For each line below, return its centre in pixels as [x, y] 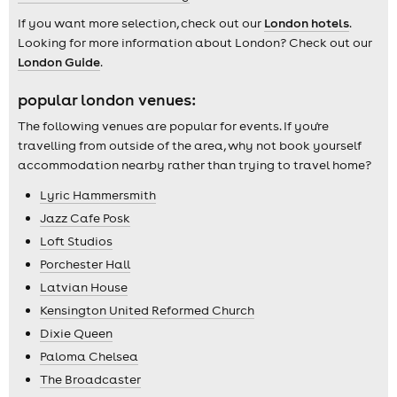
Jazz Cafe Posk [85, 218]
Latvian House [84, 287]
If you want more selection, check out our [141, 23]
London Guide [59, 62]
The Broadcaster [90, 379]
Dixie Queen [76, 333]
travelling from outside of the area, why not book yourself [190, 145]
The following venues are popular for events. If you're [173, 125]
